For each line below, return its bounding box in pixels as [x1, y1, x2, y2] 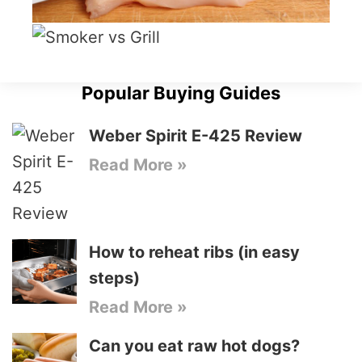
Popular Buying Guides [82, 82, 280, 103]
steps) [89, 267, 140, 288]
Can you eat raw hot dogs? [89, 335, 300, 356]
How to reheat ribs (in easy [89, 242, 300, 262]
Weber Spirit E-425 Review [89, 125, 302, 145]
